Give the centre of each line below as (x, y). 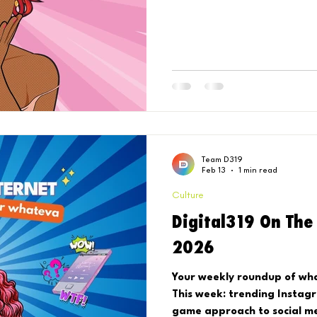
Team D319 (222, 160)
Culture (188, 195)
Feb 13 (214, 171)
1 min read (258, 171)
